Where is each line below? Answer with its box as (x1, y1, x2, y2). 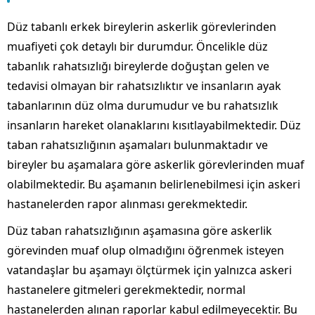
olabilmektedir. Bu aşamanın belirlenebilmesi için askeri (7, 176, 300, 193)
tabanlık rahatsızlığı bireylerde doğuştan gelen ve (7, 58, 269, 75)
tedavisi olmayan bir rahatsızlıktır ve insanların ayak (7, 78, 281, 94)
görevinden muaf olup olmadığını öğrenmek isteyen (7, 243, 284, 259)
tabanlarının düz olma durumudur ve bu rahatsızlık (7, 98, 278, 114)
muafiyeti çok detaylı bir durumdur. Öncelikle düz (7, 39, 268, 55)
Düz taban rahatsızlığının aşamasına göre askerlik (7, 223, 272, 239)
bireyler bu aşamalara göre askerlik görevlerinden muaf (7, 157, 304, 173)
